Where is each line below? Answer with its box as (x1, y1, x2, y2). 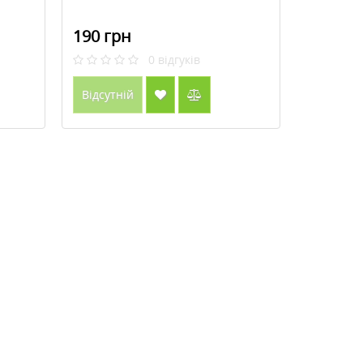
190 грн (72, 25, 131, 47)
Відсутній (81, 87, 134, 102)
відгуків (157, 52, 200, 67)
